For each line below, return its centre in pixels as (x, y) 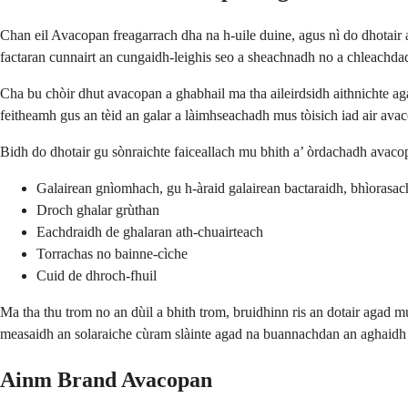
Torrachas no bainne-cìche (112, 253)
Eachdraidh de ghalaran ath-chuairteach (150, 231)
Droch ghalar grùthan (98, 209)
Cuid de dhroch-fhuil (97, 275)
